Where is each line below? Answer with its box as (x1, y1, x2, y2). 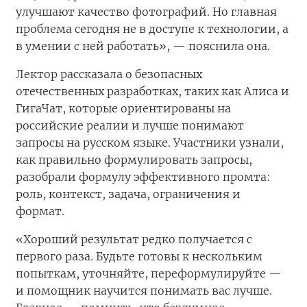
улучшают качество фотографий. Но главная (16, 5, 277, 19)
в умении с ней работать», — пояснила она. (16, 39, 270, 53)
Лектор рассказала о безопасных (16, 67, 202, 82)
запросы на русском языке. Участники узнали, (16, 136, 284, 150)
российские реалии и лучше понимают (16, 119, 244, 133)
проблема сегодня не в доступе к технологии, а (16, 22, 288, 36)
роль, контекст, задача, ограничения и (16, 187, 241, 201)
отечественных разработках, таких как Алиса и (16, 84, 289, 99)
